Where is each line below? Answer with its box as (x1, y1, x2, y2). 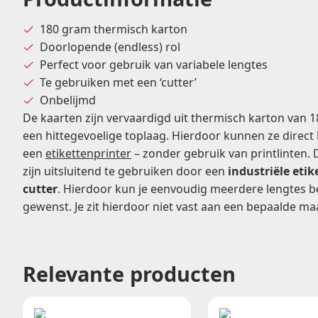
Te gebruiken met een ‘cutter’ (40, 75, 197, 91)
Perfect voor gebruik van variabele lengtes (40, 57, 268, 73)
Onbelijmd (40, 92, 96, 109)
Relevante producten (23, 260, 236, 288)
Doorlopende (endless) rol (40, 39, 180, 55)
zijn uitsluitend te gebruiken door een (23, 163, 228, 180)
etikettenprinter (45, 146, 131, 162)
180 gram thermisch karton (40, 21, 187, 38)
